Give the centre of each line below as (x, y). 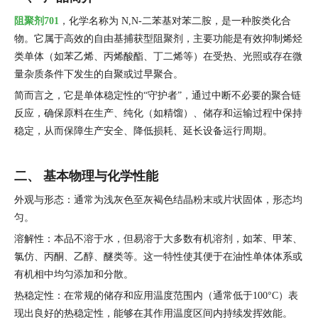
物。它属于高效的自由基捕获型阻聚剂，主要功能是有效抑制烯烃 (158, 39)
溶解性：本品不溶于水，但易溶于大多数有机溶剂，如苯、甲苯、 (158, 239)
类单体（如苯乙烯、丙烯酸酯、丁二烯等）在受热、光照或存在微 (158, 56)
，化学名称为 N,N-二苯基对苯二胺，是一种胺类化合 (175, 21)
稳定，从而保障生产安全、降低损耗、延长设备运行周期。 (143, 131)
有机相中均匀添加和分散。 (74, 274)
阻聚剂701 (37, 21)
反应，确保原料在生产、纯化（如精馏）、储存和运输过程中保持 (158, 113)
